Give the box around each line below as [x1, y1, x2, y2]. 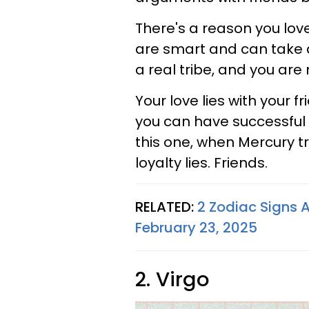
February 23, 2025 [135, 218, 257, 238]
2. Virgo [135, 266, 209, 294]
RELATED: [135, 197, 197, 217]
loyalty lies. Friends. [135, 153, 268, 173]
